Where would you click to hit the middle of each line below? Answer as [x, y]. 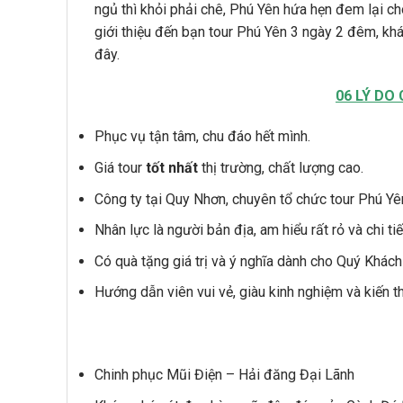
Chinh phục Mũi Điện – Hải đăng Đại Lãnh [224, 374]
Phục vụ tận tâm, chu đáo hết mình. [202, 137]
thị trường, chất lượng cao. [281, 167]
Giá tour [120, 167]
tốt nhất [172, 167]
